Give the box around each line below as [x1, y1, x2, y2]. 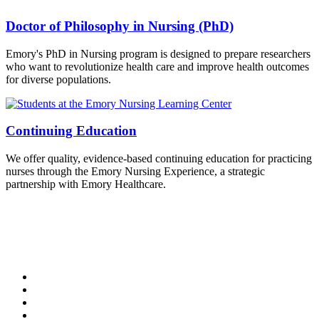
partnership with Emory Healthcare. [6, 178, 166, 191]
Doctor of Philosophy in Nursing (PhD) [6, 19, 234, 33]
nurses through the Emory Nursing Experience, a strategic [6, 165, 265, 178]
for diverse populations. [6, 73, 111, 85]
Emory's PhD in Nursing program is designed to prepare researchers [6, 47, 310, 60]
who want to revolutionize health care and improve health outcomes [6, 60, 309, 73]
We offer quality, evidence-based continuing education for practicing [6, 152, 312, 165]
